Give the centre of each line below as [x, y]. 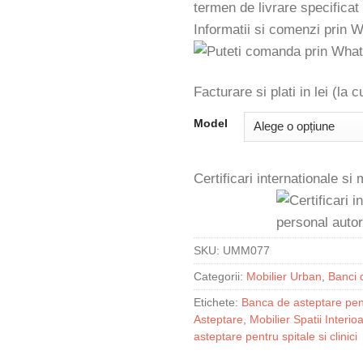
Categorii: [220, 277]
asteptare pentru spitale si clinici [275, 337]
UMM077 [246, 251]
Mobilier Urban [284, 277]
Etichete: [218, 303]
